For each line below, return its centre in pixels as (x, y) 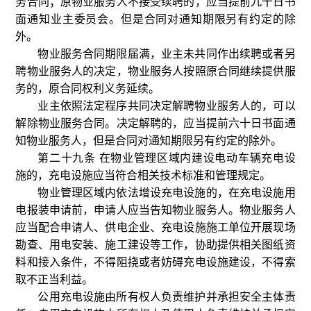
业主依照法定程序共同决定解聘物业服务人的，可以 (167, 106)
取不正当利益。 (54, 279)
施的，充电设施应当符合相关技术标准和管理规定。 (143, 175)
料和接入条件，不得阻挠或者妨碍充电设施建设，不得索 (155, 262)
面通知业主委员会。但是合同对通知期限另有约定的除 (155, 19)
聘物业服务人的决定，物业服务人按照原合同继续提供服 (155, 71)
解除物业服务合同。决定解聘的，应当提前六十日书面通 (155, 123)
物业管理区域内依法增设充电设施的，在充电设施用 (167, 193)
